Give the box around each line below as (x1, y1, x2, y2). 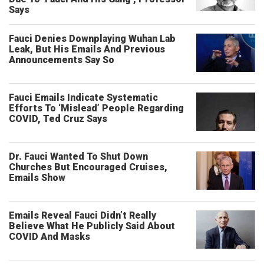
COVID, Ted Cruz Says (9, 113, 107, 124)
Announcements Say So (9, 54, 114, 65)
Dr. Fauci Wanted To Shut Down (9, 151, 148, 162)
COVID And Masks (9, 231, 90, 242)
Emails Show (9, 172, 65, 183)
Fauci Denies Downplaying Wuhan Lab (9, 33, 176, 44)
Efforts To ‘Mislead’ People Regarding (9, 103, 184, 114)
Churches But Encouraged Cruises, (9, 161, 167, 173)
